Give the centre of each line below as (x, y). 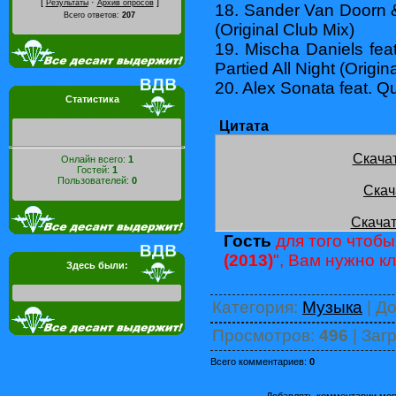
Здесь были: (97, 265)
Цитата (244, 125)
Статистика (92, 99)
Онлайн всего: (94, 159)
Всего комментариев (257, 361)
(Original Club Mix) (285, 29)
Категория (253, 307)
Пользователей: (94, 180)
